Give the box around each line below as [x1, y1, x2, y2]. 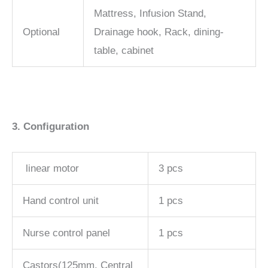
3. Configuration [12, 120, 89, 132]
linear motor [23, 162, 79, 174]
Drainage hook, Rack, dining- [94, 26, 224, 38]
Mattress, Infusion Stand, [94, 8, 206, 20]
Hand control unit [23, 194, 99, 206]
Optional [23, 26, 60, 38]
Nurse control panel [23, 227, 110, 239]
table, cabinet [94, 45, 154, 57]
